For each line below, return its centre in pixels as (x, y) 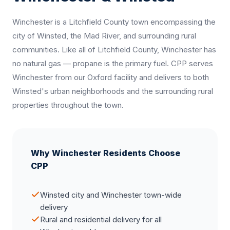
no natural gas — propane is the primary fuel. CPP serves (113, 63)
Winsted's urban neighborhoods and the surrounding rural (113, 91)
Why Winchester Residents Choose (106, 153)
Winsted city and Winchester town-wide (111, 195)
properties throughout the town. (68, 105)
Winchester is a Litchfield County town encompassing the (114, 22)
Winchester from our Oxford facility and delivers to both (111, 77)
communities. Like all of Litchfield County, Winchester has (114, 50)
